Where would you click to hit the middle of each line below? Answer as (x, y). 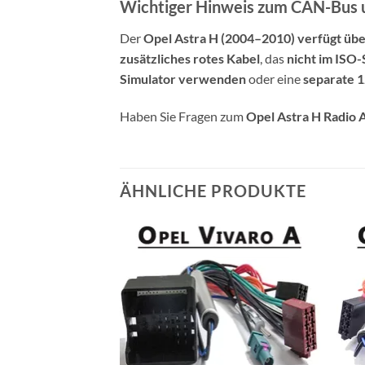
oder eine (275, 79)
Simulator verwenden (183, 79)
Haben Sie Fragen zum (183, 117)
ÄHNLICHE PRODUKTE (213, 191)
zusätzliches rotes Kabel (190, 59)
